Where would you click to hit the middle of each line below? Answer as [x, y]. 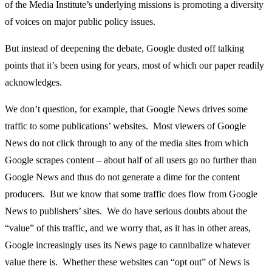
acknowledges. [35, 82]
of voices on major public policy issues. [80, 21]
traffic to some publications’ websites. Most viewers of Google [125, 126]
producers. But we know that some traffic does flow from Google [131, 194]
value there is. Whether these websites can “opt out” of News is [127, 262]
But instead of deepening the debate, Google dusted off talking [124, 48]
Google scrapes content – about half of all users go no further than [131, 160]
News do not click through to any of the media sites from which [127, 143]
